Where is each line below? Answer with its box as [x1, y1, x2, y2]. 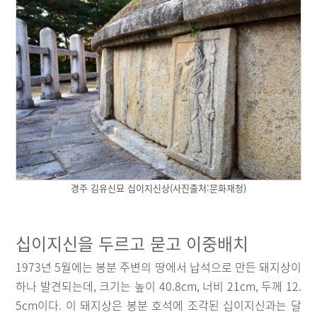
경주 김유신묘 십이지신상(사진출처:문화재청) [71, 180, 246, 195]
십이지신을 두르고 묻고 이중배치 [16, 230, 254, 256]
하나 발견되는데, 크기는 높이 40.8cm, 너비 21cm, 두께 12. [16, 277, 301, 294]
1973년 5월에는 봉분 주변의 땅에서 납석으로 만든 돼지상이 [16, 258, 301, 275]
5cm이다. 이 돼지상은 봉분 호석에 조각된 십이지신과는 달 [16, 296, 301, 313]
